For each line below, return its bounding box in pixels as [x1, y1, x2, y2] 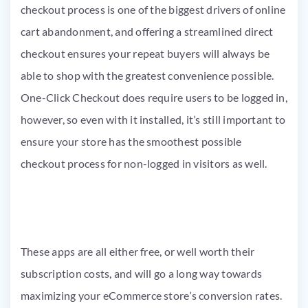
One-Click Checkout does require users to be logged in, [21, 90, 287, 104]
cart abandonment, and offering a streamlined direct [21, 24, 274, 38]
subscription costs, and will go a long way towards [21, 266, 262, 280]
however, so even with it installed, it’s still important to [21, 112, 286, 126]
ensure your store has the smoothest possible [21, 134, 242, 148]
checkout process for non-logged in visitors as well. [21, 156, 269, 170]
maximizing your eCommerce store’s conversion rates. [21, 288, 283, 302]
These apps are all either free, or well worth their [21, 244, 255, 258]
